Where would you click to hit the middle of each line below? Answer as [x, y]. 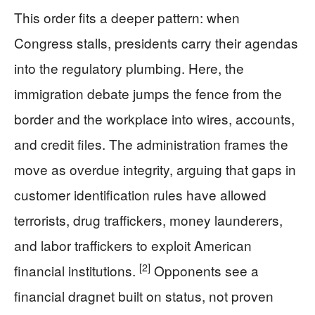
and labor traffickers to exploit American [133, 245]
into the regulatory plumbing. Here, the [129, 67]
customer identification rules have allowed [140, 194]
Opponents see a [205, 270]
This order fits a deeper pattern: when [127, 17]
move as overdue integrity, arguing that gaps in [155, 169]
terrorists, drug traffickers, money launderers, [148, 219]
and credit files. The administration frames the [151, 143]
